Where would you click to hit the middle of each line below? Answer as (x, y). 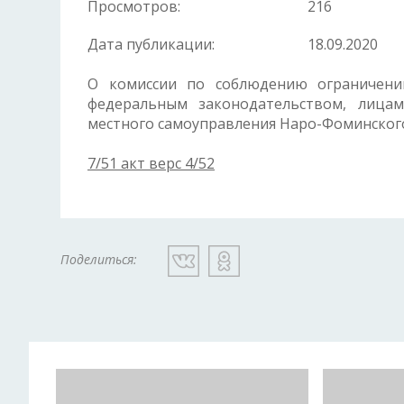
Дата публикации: (151, 45)
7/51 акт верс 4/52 (151, 164)
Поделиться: (101, 260)
